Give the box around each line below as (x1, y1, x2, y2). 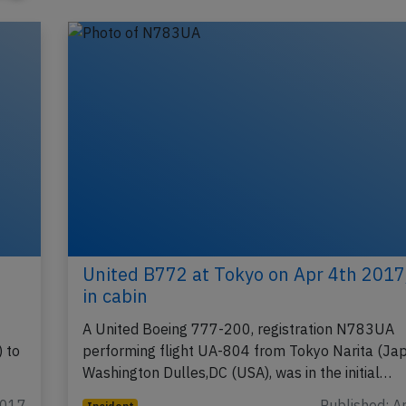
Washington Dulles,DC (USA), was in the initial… (82, 363, 391, 382)
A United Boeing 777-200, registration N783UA (82, 320, 394, 339)
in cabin (82, 284, 148, 309)
